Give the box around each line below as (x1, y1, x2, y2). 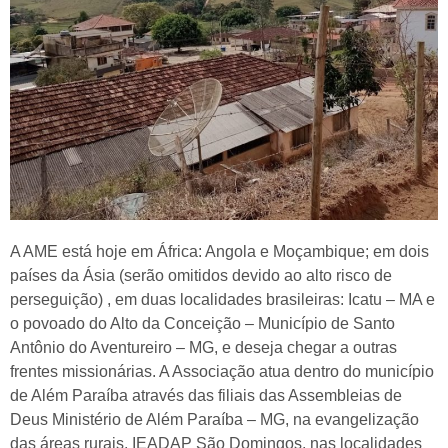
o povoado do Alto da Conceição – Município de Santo (10, 315, 395, 333)
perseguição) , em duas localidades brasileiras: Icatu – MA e (10, 291, 435, 309)
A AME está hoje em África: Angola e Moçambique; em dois (10, 243, 429, 261)
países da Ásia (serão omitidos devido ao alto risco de (10, 267, 392, 285)
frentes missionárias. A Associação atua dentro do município (10, 363, 434, 381)
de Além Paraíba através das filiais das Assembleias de (10, 387, 402, 405)
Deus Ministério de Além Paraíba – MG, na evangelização (10, 411, 419, 429)
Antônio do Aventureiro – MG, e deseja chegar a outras (10, 339, 397, 357)
